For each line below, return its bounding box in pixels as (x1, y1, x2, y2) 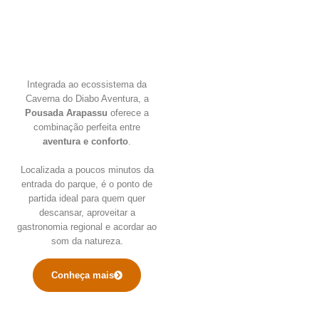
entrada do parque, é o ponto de (21, 178, 152, 189)
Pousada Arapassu (25, 107, 108, 118)
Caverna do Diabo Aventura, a (25, 93, 149, 104)
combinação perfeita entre (33, 121, 140, 132)
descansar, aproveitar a (38, 206, 135, 218)
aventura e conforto (43, 135, 128, 147)
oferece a (108, 107, 149, 118)
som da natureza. (51, 235, 123, 246)
